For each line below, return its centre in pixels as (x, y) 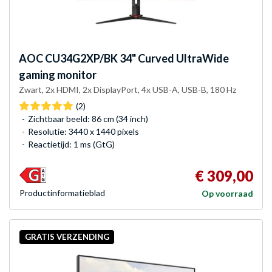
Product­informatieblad (62, 192)
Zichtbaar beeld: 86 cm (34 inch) (88, 118)
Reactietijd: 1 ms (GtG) (71, 144)
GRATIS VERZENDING (67, 237)
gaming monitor (58, 74)
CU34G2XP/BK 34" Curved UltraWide (136, 58)
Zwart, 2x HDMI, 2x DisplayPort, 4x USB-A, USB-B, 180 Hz (127, 89)
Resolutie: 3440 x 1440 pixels (83, 131)
